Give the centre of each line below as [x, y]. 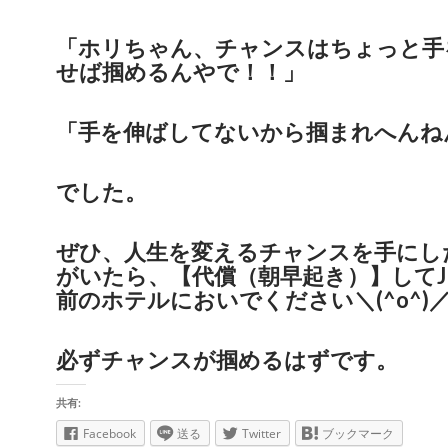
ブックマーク [358, 434]
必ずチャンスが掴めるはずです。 [227, 360]
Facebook [109, 434]
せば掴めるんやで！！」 [180, 72]
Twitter [261, 434]
